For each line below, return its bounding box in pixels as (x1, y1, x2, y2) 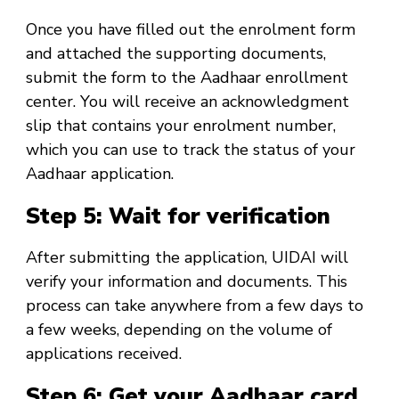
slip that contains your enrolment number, (26, 115, 336, 137)
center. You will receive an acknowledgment (26, 91, 349, 113)
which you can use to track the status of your (26, 139, 355, 161)
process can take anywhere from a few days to (26, 295, 363, 317)
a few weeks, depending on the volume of (26, 319, 332, 341)
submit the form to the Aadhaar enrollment (26, 67, 348, 89)
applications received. (26, 343, 182, 365)
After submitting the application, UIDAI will (26, 247, 348, 269)
